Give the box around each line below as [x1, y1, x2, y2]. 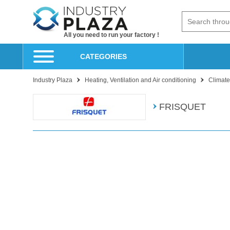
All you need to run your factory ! [64, 31, 159, 39]
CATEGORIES [80, 52, 127, 61]
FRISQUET [159, 101, 206, 112]
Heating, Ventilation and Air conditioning [85, 76, 196, 84]
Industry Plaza [33, 76, 72, 84]
